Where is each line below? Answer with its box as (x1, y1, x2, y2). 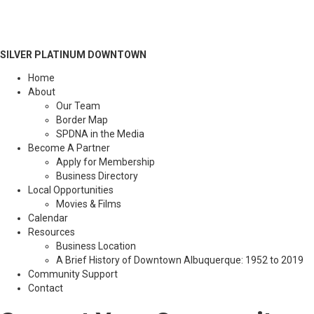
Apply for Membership (56, 156, 155, 168)
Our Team (56, 100, 100, 111)
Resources (28, 226, 75, 238)
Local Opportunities (28, 184, 114, 196)
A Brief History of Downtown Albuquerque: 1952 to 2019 (56, 254, 303, 266)
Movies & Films (56, 198, 121, 210)
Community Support (28, 268, 118, 280)
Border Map (56, 114, 108, 125)
